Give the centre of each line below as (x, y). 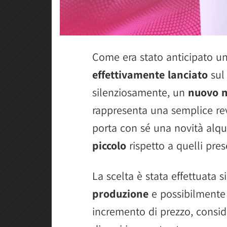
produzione (120, 193)
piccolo (109, 145)
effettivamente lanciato (150, 74)
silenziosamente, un (140, 92)
